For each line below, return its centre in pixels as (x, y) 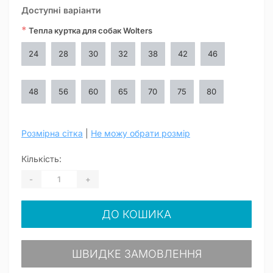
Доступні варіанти (61, 10)
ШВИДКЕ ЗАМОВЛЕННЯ (136, 254)
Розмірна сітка (52, 133)
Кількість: (41, 159)
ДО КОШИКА (136, 214)
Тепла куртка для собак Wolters (90, 30)
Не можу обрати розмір (140, 133)
